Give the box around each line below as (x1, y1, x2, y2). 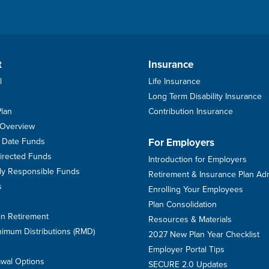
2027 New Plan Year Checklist (148, 228, 259, 240)
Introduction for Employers (148, 153, 247, 165)
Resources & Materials (148, 213, 232, 225)
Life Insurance (148, 75, 201, 87)
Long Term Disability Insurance (148, 90, 262, 102)
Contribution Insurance (148, 105, 233, 117)
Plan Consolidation (148, 198, 217, 210)
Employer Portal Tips (148, 243, 225, 255)
